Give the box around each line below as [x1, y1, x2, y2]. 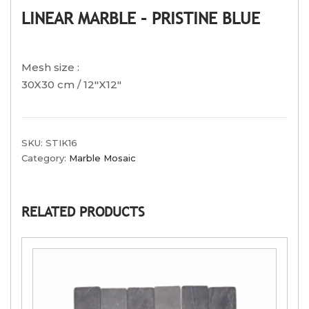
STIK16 [46, 137, 77, 149]
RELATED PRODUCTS [21, 203, 145, 220]
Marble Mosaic [69, 152, 136, 164]
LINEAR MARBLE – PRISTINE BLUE [21, 8, 260, 28]
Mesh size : [21, 61, 79, 74]
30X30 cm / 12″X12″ [21, 78, 121, 92]
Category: [21, 152, 69, 164]
